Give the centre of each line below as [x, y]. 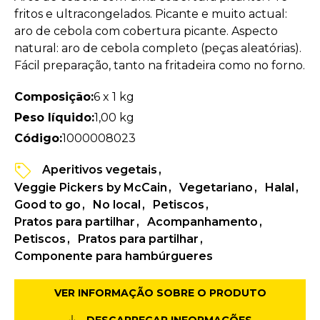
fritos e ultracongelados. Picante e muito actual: [151, 14]
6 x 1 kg [114, 96]
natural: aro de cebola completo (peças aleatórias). [158, 48]
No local [117, 205]
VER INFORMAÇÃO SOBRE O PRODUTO [160, 293]
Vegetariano [216, 188]
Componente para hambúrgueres [114, 256]
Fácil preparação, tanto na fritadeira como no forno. [160, 65]
